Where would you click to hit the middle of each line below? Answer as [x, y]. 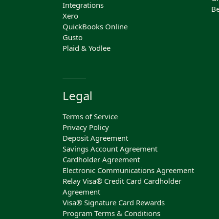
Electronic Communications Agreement [128, 170]
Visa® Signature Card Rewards [114, 202]
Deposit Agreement [95, 138]
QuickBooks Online [95, 26]
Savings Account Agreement [110, 149]
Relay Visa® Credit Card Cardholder [122, 181]
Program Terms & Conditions [111, 213]
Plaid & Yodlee [87, 48]
